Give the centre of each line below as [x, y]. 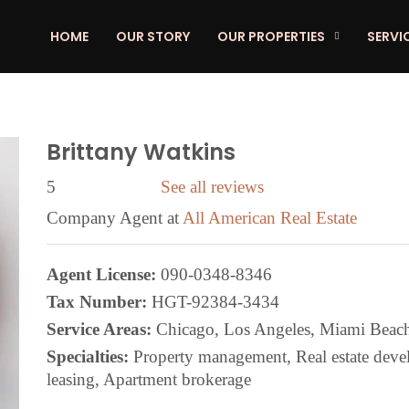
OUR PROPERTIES [271, 37]
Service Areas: [99, 329]
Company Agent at [114, 218]
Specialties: [87, 357]
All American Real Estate [269, 218]
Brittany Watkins [141, 152]
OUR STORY [153, 37]
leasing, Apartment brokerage [148, 379]
